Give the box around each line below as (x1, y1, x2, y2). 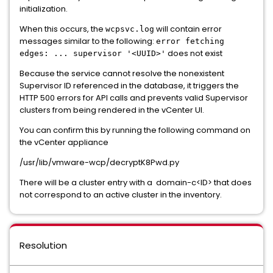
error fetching (156, 37, 224, 46)
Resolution (19, 239, 67, 252)
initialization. (19, 3, 68, 15)
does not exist (166, 48, 222, 59)
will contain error (154, 23, 222, 35)
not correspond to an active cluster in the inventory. (19, 189, 222, 200)
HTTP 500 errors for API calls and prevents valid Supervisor (19, 92, 248, 104)
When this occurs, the (19, 23, 105, 35)
